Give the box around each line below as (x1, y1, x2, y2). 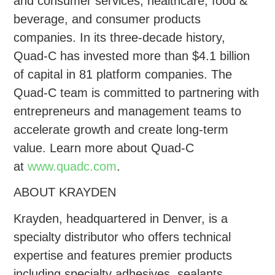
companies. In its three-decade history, (14, 31, 226, 45)
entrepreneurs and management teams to (14, 104, 242, 118)
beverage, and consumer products (14, 12, 201, 26)
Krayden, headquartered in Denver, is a (14, 211, 228, 225)
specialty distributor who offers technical (14, 230, 231, 244)
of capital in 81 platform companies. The (14, 68, 233, 82)
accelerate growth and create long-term (14, 123, 229, 137)
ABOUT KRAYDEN (14, 185, 117, 199)
